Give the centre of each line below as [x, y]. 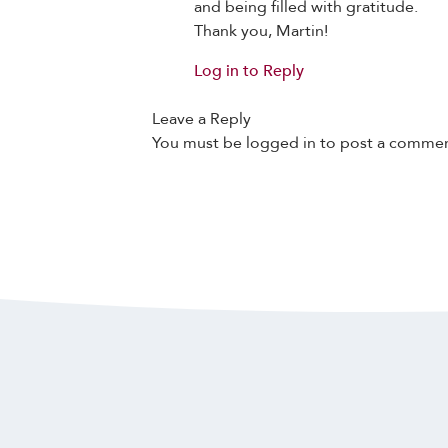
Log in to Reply [248, 71]
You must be [199, 143]
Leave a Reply [201, 119]
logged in [281, 143]
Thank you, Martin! [260, 31]
